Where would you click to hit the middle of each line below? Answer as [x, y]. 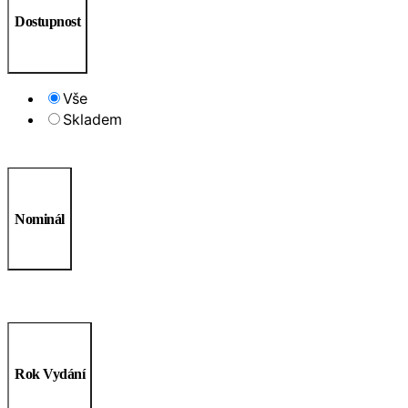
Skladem [92, 120]
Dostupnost [47, 22]
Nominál [40, 219]
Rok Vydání [50, 373]
